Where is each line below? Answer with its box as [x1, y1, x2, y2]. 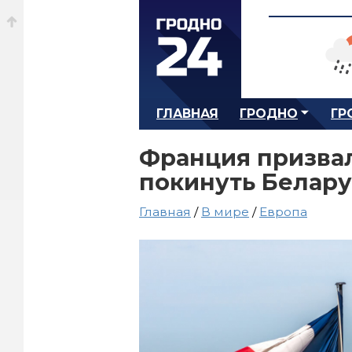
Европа [259, 204, 307, 219]
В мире [201, 204, 249, 219]
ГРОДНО [240, 106, 298, 121]
